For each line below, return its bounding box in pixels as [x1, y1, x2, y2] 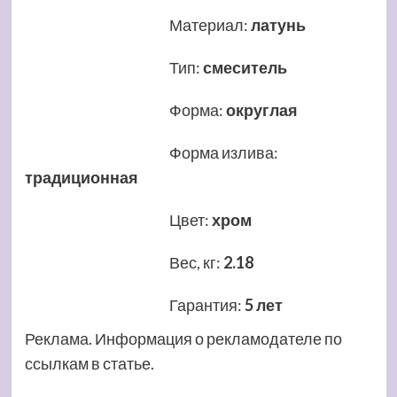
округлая [226, 100, 299, 121]
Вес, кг [169, 253, 217, 273]
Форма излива [169, 143, 275, 163]
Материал [169, 15, 245, 35]
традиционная [24, 167, 138, 188]
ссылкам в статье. [24, 354, 154, 374]
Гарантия [169, 295, 238, 315]
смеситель [203, 58, 288, 78]
